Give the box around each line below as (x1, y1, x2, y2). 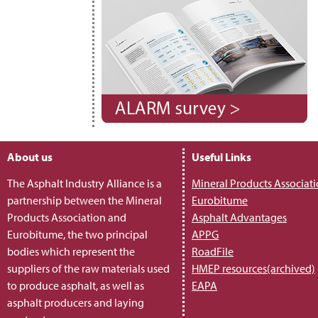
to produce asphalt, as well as (7, 278, 144, 293)
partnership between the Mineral (7, 193, 162, 208)
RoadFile (192, 244, 234, 259)
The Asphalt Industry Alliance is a (7, 176, 162, 191)
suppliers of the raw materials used (7, 261, 170, 276)
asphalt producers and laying (7, 295, 144, 310)
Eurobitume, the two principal (7, 227, 148, 242)
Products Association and (7, 210, 126, 225)
